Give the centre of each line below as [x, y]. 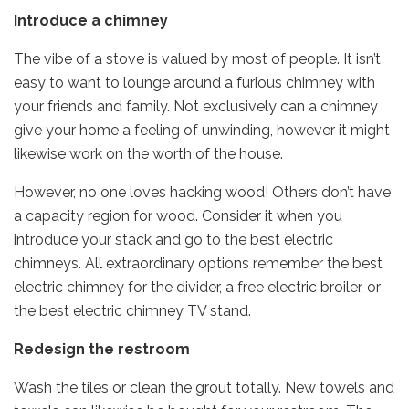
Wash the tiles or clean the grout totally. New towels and [204, 387]
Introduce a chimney [91, 20]
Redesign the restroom [102, 349]
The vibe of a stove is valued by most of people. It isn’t [197, 58]
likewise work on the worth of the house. [148, 153]
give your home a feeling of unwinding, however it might [202, 130]
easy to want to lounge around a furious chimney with [194, 82]
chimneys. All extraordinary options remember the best [198, 263]
